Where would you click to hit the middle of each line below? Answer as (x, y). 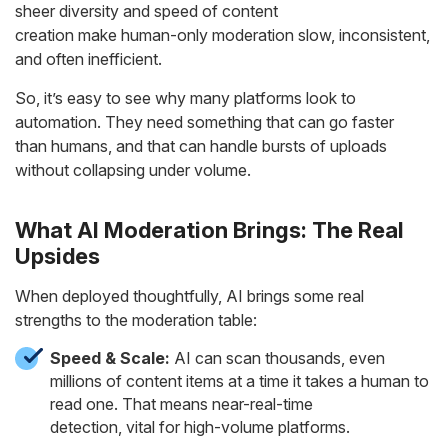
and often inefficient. (90, 59)
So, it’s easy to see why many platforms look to (185, 98)
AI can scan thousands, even (277, 358)
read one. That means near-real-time (181, 404)
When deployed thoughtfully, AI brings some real (189, 296)
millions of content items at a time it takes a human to (239, 381)
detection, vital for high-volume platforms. (200, 427)
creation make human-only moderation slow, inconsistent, (222, 35)
